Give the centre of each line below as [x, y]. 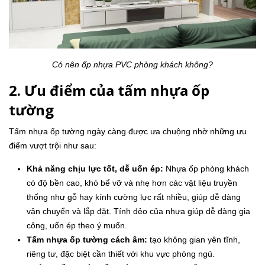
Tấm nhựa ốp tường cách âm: [87, 240]
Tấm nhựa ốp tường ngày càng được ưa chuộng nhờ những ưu [128, 132]
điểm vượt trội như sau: [53, 146]
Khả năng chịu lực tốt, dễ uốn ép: [95, 169]
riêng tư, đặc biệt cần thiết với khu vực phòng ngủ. [122, 254]
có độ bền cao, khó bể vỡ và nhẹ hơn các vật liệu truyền [132, 183]
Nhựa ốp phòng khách [206, 169]
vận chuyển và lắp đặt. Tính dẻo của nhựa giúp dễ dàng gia [138, 211]
